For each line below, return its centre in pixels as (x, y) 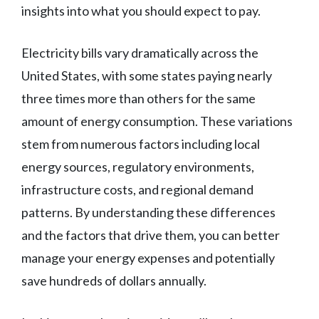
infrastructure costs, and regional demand (137, 190)
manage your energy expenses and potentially (148, 258)
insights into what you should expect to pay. (141, 11)
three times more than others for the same (138, 99)
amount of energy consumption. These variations (157, 121)
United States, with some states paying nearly (147, 76)
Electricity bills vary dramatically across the (140, 53)
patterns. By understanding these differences (148, 213)
